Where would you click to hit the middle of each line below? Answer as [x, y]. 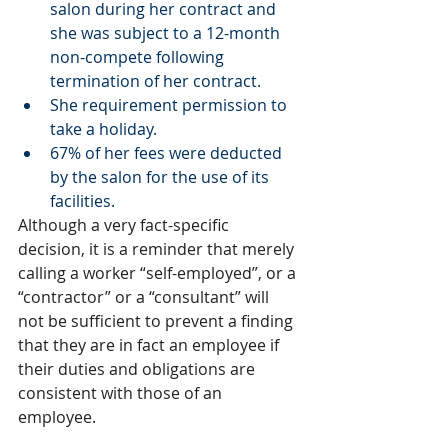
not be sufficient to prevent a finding [157, 321]
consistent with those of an [122, 393]
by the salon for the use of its [161, 177]
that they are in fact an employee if [150, 345]
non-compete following [139, 57]
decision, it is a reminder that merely [158, 249]
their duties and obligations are [138, 369]
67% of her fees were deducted [168, 153]
